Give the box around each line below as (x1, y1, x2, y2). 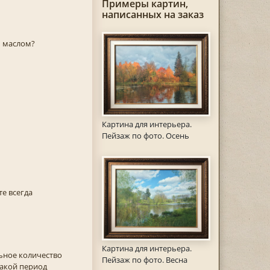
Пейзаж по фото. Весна (101, 254, 187, 266)
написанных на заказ (101, 8, 204, 21)
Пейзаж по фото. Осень (101, 130, 189, 142)
